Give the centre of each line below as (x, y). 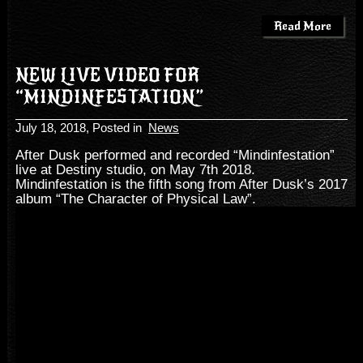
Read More (303, 26)
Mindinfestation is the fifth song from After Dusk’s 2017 (181, 184)
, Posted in (117, 128)
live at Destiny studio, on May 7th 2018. (135, 169)
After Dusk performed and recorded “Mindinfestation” (175, 155)
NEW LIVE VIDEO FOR (107, 75)
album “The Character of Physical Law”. (135, 199)
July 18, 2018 (50, 128)
